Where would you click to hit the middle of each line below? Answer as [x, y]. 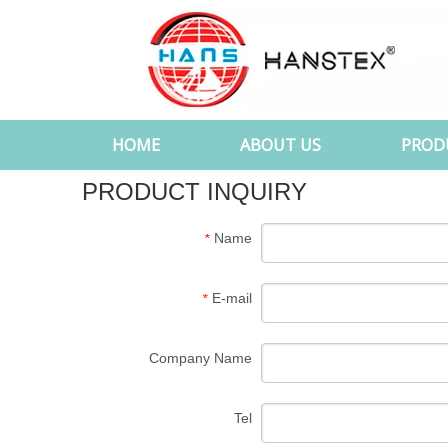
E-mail [232, 298]
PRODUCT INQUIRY [194, 191]
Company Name [200, 358]
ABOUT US [280, 145]
